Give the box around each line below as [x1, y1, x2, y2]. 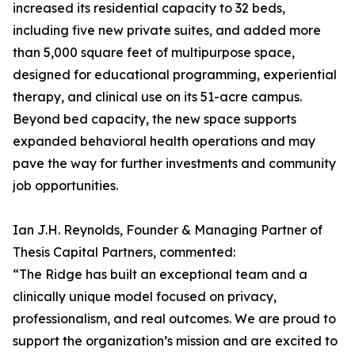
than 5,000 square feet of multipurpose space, [13, 44, 295, 61]
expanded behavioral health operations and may [13, 133, 315, 150]
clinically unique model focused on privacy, [13, 288, 277, 305]
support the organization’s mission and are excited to [13, 333, 338, 349]
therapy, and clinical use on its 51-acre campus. [13, 89, 302, 105]
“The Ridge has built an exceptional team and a [13, 266, 307, 283]
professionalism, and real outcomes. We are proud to [13, 311, 336, 327]
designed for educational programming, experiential [13, 67, 337, 83]
